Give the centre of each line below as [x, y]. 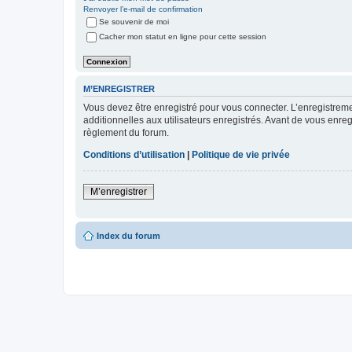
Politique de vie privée [241, 154]
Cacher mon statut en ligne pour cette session [183, 37]
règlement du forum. [126, 132]
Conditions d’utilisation [134, 154]
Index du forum [128, 235]
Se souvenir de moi [134, 22]
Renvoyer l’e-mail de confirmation [143, 9]
